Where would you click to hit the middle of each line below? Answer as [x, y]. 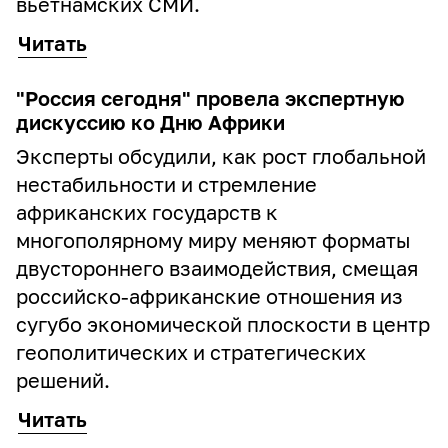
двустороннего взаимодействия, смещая [217, 268]
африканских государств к [147, 212]
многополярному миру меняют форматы [213, 240]
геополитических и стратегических [191, 352]
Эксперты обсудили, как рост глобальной [221, 156]
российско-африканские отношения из [209, 296]
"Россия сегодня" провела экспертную [210, 98]
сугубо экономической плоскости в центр [223, 324]
